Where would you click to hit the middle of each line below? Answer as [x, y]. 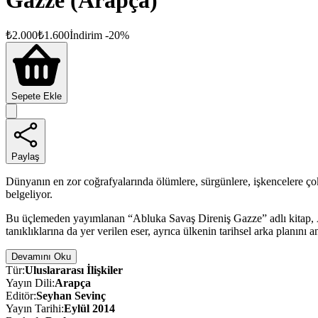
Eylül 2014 [89, 308]
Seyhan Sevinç [71, 295]
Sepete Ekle [37, 96]
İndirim [86, 35]
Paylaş [26, 156]
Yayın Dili [29, 283]
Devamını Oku [41, 256]
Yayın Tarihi [33, 308]
